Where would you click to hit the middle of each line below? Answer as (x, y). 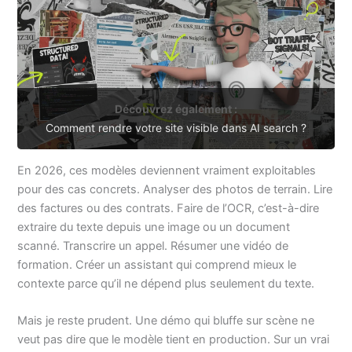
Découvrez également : (176, 108)
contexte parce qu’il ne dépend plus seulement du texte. (166, 283)
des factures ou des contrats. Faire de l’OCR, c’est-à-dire (169, 208)
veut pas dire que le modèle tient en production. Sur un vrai (174, 340)
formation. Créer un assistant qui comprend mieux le (157, 264)
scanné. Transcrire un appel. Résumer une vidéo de (153, 246)
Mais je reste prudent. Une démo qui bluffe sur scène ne (166, 321)
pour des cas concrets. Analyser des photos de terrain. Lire (175, 189)
